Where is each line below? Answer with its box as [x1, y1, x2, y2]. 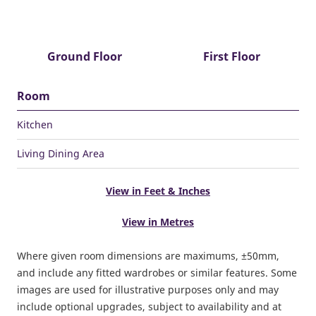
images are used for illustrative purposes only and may [17, 283, 279, 297]
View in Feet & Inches [106, 184, 210, 198]
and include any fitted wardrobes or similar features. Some [17, 266, 297, 280]
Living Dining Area [17, 147, 104, 161]
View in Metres [122, 215, 194, 229]
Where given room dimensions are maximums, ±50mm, [17, 249, 279, 263]
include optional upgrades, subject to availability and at [17, 300, 281, 314]
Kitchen [17, 118, 53, 132]
